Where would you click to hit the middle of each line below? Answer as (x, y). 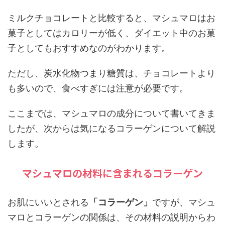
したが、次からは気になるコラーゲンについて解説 (111, 128)
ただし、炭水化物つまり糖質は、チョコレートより (111, 73)
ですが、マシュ (184, 202)
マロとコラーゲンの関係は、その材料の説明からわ (111, 217)
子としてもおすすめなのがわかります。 (89, 48)
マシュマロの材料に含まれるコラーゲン (113, 173)
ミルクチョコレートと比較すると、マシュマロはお (111, 18)
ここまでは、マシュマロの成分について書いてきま (111, 113)
